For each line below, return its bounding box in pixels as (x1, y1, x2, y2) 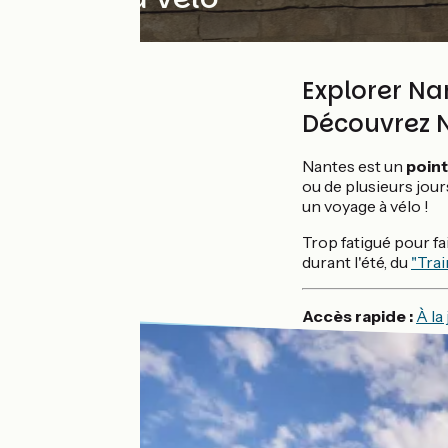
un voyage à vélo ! (302, 196, 432, 216)
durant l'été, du (302, 252, 411, 272)
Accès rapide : (302, 306, 416, 326)
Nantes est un (302, 156, 406, 176)
